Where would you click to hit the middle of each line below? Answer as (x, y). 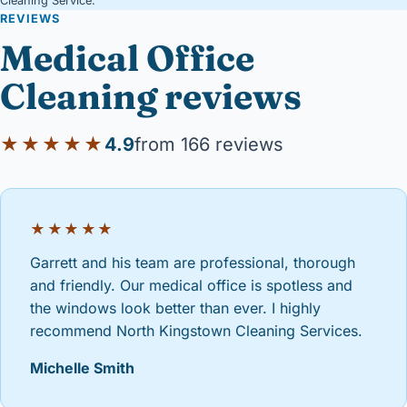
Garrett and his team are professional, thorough (193, 263)
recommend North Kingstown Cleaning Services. (196, 331)
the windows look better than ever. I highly (175, 308)
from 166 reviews (209, 144)
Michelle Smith (82, 368)
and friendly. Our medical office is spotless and (191, 285)
